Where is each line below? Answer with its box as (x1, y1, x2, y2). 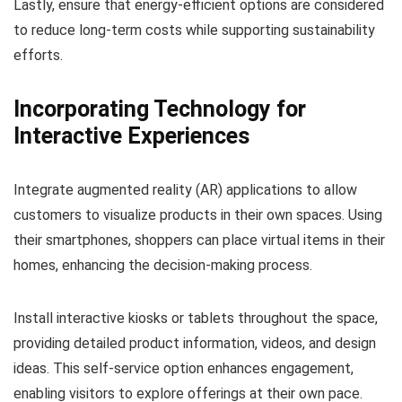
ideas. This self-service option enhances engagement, (13, 360, 354, 377)
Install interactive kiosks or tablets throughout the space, (13, 310, 378, 327)
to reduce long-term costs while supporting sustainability (13, 22, 375, 39)
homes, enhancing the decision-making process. (13, 257, 312, 274)
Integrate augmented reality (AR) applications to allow (13, 181, 357, 198)
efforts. (13, 47, 63, 64)
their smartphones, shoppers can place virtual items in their (13, 232, 385, 249)
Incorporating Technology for (13, 96, 306, 122)
